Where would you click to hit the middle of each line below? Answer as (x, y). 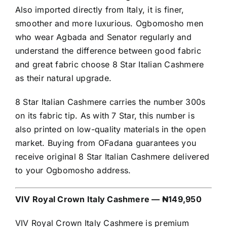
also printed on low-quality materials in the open (110, 129)
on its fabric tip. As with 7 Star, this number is (105, 116)
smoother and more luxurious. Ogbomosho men (109, 24)
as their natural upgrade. (64, 78)
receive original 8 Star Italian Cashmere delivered (112, 157)
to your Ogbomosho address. (73, 171)
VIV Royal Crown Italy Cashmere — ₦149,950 (108, 199)
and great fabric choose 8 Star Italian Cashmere (110, 65)
